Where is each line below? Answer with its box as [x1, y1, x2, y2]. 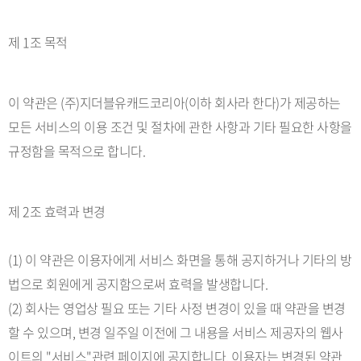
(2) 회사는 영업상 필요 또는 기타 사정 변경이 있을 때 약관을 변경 [8, 298, 346, 317]
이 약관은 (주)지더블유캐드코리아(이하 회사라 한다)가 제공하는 [8, 93, 341, 112]
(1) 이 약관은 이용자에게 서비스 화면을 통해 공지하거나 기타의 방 [8, 250, 351, 269]
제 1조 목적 [8, 32, 68, 52]
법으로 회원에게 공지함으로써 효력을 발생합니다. [8, 274, 268, 293]
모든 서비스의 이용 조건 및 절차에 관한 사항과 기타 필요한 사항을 [8, 117, 352, 136]
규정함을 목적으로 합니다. [8, 141, 145, 160]
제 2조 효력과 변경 [8, 201, 106, 221]
